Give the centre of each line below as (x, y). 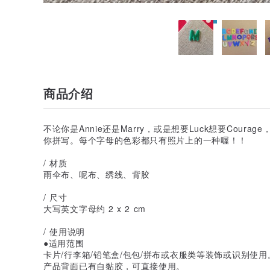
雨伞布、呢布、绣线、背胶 (97, 174)
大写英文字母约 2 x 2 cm (95, 208)
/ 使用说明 (64, 231)
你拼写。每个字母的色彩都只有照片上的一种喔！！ (146, 140)
